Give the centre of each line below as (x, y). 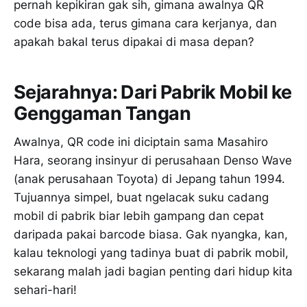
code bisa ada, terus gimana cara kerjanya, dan (145, 24)
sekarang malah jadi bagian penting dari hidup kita (153, 272)
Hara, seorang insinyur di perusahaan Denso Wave (153, 161)
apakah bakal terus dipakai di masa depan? (134, 42)
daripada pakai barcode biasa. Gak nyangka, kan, (151, 235)
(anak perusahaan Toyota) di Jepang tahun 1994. (149, 179)
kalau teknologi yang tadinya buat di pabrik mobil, (151, 253)
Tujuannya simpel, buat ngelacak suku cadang (141, 198)
